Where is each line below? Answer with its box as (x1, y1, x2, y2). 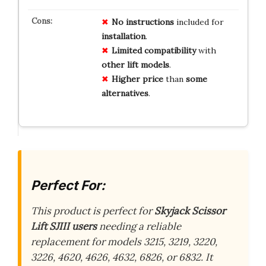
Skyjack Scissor (154, 204, 226, 218)
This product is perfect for (31, 204, 154, 218)
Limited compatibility (111, 45, 196, 56)
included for (173, 16, 224, 27)
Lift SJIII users (31, 220, 97, 233)
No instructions (111, 16, 174, 27)
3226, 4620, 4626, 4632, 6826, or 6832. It (31, 251, 213, 264)
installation (101, 30, 145, 42)
